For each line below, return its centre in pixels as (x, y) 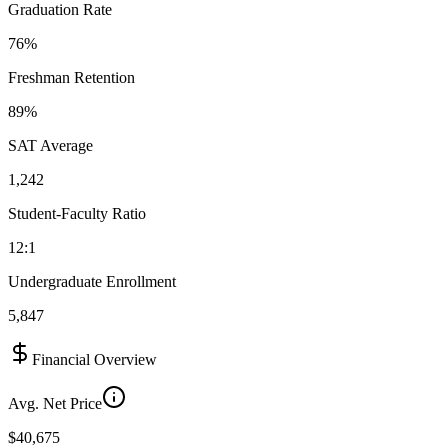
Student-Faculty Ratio (77, 213)
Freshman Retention (71, 77)
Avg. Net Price (55, 403)
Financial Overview (94, 359)
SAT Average (50, 145)
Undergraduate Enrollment (92, 281)
